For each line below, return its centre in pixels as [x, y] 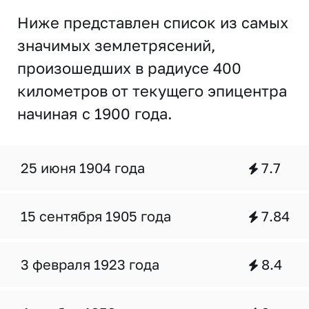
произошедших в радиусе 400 [129, 68]
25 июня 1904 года [83, 168]
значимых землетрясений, [117, 45]
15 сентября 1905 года [96, 216]
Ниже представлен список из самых [153, 22]
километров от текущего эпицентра [152, 91]
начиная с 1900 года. [95, 113]
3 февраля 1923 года [90, 264]
